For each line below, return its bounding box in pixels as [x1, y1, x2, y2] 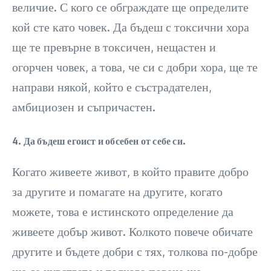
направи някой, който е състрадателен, [12, 79, 212, 95]
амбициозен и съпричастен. [12, 99, 155, 115]
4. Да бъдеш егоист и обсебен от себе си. [12, 135, 186, 148]
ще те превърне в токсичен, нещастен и [12, 39, 216, 55]
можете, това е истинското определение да [12, 203, 233, 220]
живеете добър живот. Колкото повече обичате [12, 223, 253, 240]
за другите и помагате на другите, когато [12, 183, 223, 200]
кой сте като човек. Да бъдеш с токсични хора [12, 19, 249, 35]
